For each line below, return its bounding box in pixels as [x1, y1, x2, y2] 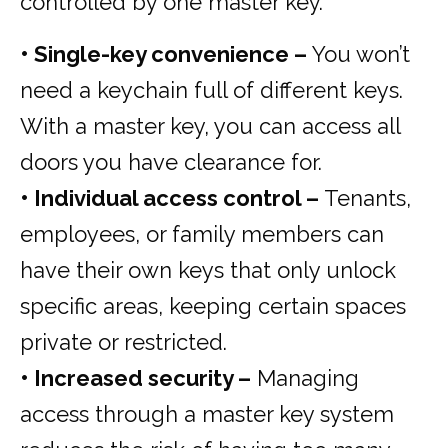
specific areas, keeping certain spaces [20, 293, 406, 320]
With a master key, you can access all [20, 113, 400, 140]
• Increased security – [20, 365, 251, 392]
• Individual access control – [20, 185, 319, 212]
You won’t [307, 41, 410, 68]
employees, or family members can [20, 221, 384, 248]
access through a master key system [20, 401, 394, 428]
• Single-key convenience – [20, 41, 307, 68]
